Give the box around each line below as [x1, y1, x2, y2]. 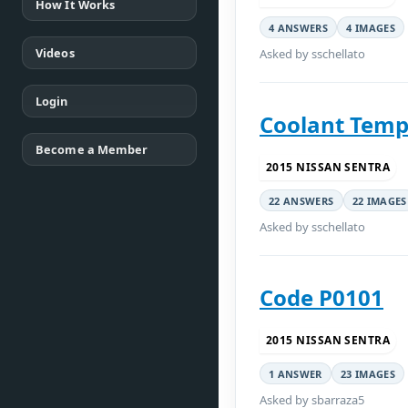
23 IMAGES [340, 366, 395, 381]
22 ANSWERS [269, 193, 334, 208]
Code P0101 [260, 282, 383, 312]
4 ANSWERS [269, 20, 329, 35]
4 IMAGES [346, 20, 395, 35]
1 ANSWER [269, 366, 322, 381]
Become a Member [36, 141, 148, 158]
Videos [36, 45, 75, 61]
